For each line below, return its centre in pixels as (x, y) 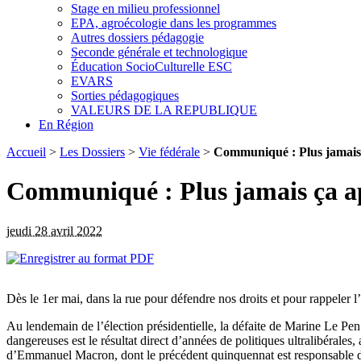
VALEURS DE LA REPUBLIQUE (164, 110)
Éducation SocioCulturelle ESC (151, 66)
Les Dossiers (92, 151)
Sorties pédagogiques (125, 95)
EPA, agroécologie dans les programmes (174, 23)
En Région (66, 124)
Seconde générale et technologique (159, 52)
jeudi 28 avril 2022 (54, 230)
